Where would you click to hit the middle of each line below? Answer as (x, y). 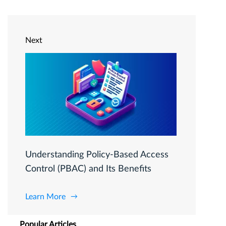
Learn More (45, 197)
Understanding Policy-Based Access (97, 155)
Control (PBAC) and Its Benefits (88, 169)
